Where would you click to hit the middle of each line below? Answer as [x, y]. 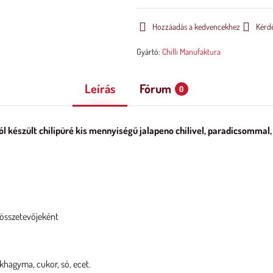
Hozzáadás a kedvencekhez [196, 27]
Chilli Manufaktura [191, 51]
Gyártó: [149, 51]
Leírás [100, 88]
